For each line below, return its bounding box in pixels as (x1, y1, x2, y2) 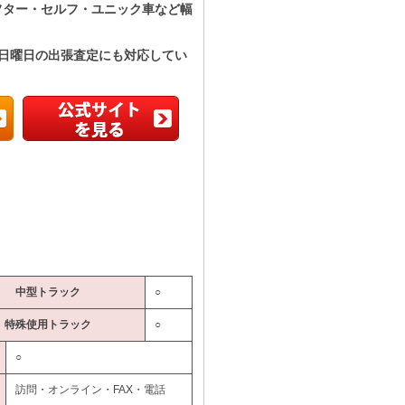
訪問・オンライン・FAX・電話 (15, 383, 165, 396)
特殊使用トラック (4, 318, 91, 331)
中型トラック (14, 286, 80, 298)
